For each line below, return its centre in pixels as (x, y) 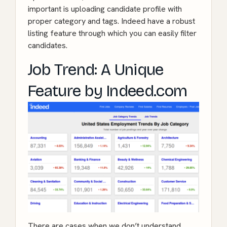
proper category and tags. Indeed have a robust (111, 21)
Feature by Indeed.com (108, 91)
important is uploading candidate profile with (105, 9)
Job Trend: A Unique (96, 70)
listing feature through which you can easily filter (112, 33)
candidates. (48, 46)
